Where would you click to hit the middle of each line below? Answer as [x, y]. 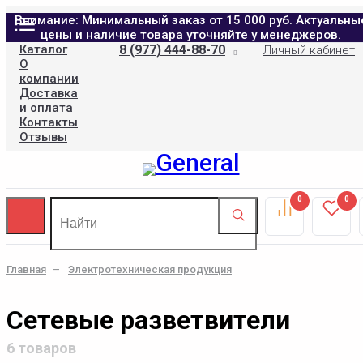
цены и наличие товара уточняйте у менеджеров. [191, 35]
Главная [26, 269]
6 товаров [41, 348]
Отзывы [43, 137]
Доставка [49, 93]
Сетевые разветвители [148, 320]
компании [49, 79]
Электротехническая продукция [150, 269]
